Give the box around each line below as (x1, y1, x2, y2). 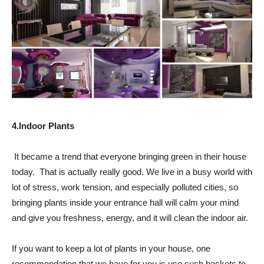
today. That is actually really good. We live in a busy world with (12, 166, 252, 177)
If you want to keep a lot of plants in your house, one (12, 243, 210, 253)
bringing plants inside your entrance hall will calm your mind (12, 197, 239, 207)
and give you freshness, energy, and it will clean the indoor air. (12, 212, 248, 223)
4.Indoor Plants (12, 120, 74, 131)
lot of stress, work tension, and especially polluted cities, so (12, 181, 238, 192)
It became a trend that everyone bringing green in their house (14, 151, 246, 161)
